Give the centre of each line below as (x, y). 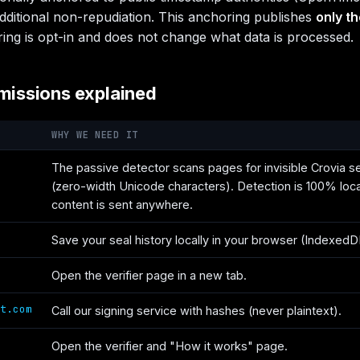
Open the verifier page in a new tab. (149, 275)
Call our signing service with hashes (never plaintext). (196, 311)
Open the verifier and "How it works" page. (170, 346)
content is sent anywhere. (122, 205)
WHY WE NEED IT (95, 135)
